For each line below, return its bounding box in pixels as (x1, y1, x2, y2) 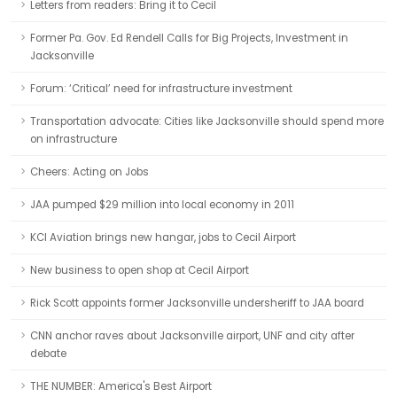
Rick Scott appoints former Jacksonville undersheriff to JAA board (30, 296, 364, 310)
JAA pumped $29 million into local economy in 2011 (30, 198, 294, 212)
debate (30, 346, 66, 361)
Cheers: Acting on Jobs (30, 165, 149, 179)
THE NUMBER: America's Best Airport (30, 379, 212, 393)
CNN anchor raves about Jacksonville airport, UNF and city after (30, 329, 354, 343)
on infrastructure (30, 132, 117, 146)
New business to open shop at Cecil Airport (30, 263, 249, 277)
